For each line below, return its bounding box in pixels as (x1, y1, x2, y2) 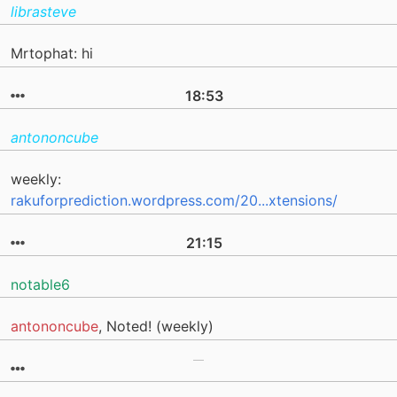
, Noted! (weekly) (98, 317, 214, 336)
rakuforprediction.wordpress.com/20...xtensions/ (11, 191, 338, 210)
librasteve (11, 3, 76, 20)
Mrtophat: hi (11, 44, 93, 63)
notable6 (11, 276, 70, 293)
